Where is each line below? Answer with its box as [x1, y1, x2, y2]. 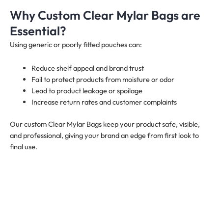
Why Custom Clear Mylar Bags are [10, 7, 200, 23]
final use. [10, 142, 37, 152]
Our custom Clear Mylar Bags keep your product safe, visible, [10, 119, 200, 129]
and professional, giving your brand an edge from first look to [10, 131, 199, 140]
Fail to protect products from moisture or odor [31, 75, 174, 84]
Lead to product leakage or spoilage [31, 86, 142, 96]
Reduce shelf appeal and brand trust [31, 63, 144, 73]
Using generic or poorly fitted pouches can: [10, 39, 142, 49]
